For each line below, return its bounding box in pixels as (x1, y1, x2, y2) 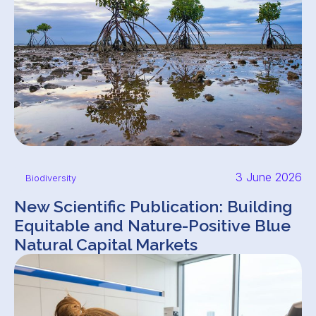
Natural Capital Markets (14, 235, 197, 254)
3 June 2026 (236, 170, 302, 184)
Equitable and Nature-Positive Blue (14, 216, 291, 235)
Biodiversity (25, 172, 76, 183)
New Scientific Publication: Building (14, 197, 293, 216)
